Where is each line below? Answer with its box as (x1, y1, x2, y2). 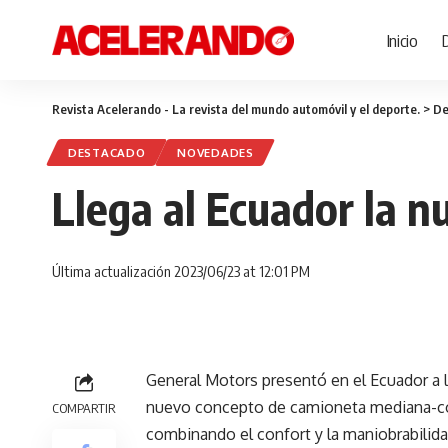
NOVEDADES (177, 145, 254, 160)
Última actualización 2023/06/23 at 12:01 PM (52, 261, 310, 280)
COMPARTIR (52, 400, 116, 416)
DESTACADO (68, 145, 146, 160)
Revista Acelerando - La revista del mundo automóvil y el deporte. (52, 101, 420, 117)
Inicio (386, 28, 418, 51)
